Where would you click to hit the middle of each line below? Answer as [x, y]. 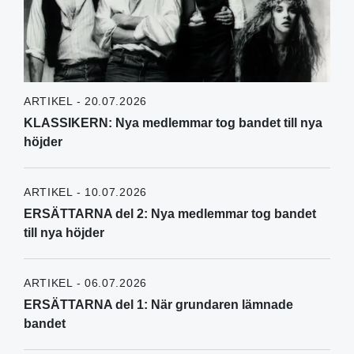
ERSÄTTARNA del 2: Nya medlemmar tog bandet [169, 214]
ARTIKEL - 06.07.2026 [85, 283]
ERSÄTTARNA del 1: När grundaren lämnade [158, 305]
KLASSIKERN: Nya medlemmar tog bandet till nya [173, 123]
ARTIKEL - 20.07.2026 [85, 102]
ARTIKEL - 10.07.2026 [85, 192]
